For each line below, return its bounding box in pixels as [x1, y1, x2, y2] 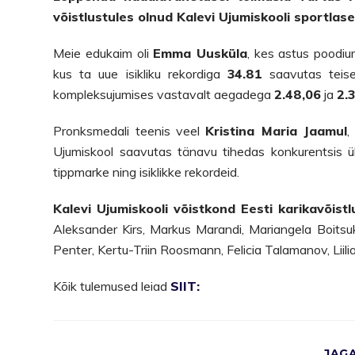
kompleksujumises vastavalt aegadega [53, 86, 275, 102]
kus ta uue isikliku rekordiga [53, 65, 227, 82]
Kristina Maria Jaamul [205, 122, 348, 139]
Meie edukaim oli [53, 44, 154, 61]
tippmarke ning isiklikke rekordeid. [53, 163, 240, 180]
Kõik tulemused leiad [53, 277, 171, 294]
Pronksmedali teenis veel [53, 122, 206, 139]
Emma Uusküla [153, 44, 247, 61]
